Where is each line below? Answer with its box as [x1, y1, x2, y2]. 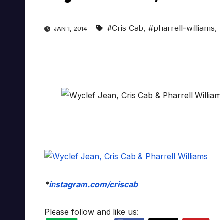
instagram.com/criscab [49, 179, 137, 190]
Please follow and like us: [44, 207, 138, 217]
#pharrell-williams [148, 23, 215, 33]
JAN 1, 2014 [52, 25, 89, 33]
